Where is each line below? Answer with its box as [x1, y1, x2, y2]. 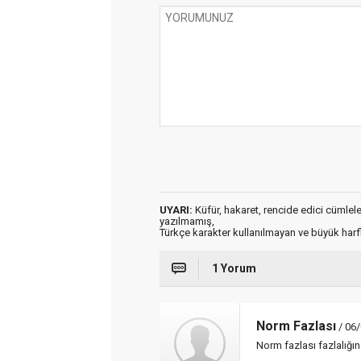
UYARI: [160, 204, 193, 216]
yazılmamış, [160, 215, 214, 227]
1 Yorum [212, 262, 256, 275]
